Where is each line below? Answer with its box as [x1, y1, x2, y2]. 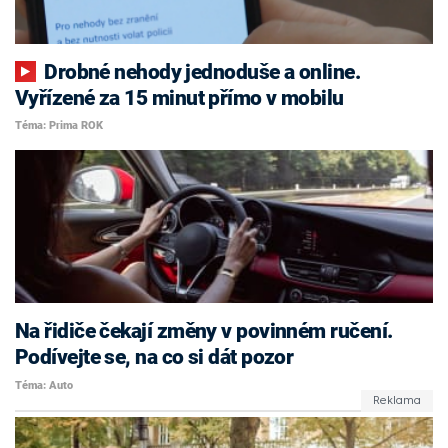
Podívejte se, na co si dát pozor [15, 345, 294, 370]
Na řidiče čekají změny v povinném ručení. [15, 319, 393, 344]
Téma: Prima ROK [15, 119, 103, 133]
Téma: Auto [15, 378, 73, 392]
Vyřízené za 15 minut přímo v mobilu [15, 85, 344, 110]
